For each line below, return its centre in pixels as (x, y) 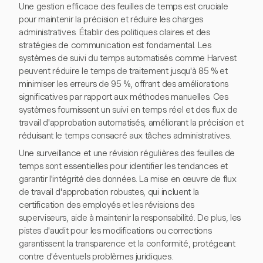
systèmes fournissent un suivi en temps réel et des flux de (128, 110)
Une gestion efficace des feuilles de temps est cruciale (124, 7)
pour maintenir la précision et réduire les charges (111, 20)
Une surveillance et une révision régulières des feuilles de (127, 154)
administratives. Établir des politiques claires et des (114, 33)
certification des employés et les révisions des (107, 205)
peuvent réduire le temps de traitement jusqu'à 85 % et (123, 71)
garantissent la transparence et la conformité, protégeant (127, 244)
